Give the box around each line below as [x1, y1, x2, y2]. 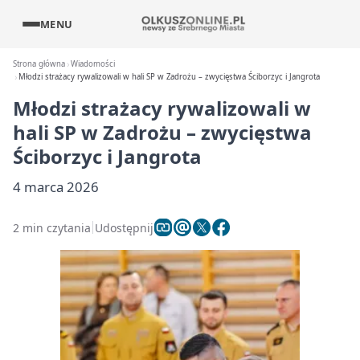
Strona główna [13, 59, 65, 69]
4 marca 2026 [13, 178, 99, 196]
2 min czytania [13, 219, 91, 235]
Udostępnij [95, 219, 153, 235]
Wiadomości [71, 59, 116, 69]
